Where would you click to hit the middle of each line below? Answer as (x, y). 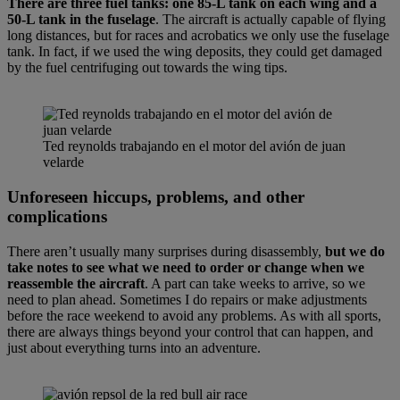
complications (57, 216)
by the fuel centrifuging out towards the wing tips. (147, 68)
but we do (355, 251)
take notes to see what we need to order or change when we (186, 267)
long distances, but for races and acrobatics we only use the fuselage (198, 36)
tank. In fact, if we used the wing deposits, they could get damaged (195, 52)
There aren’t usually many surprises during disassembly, (166, 251)
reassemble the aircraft (76, 283)
